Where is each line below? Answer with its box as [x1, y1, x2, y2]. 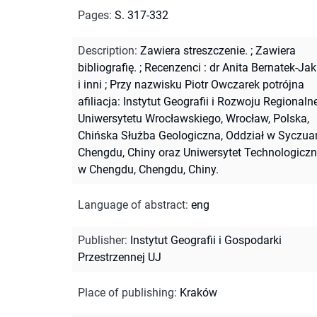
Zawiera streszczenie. [140, 43, 248, 57]
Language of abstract [78, 197, 185, 212]
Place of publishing [78, 285, 174, 299]
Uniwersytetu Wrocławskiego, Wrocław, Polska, [78, 111, 309, 125]
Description [78, 43, 134, 57]
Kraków [180, 285, 217, 299]
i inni [78, 77, 102, 91]
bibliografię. [78, 60, 137, 74]
